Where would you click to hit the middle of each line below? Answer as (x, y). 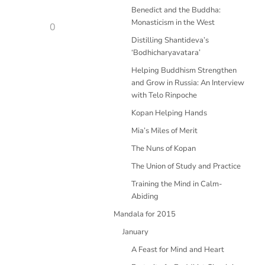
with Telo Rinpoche (164, 95)
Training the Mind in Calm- (177, 184)
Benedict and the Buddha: (176, 10)
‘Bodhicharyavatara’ (166, 53)
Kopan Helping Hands (169, 113)
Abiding (145, 196)
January (135, 232)
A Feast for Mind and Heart (178, 250)
